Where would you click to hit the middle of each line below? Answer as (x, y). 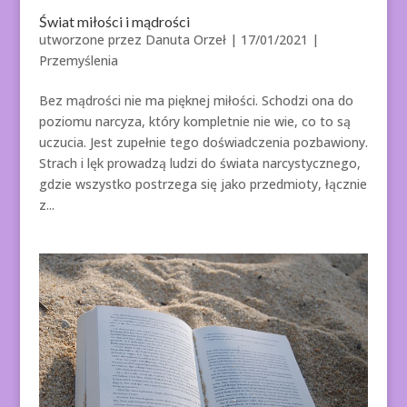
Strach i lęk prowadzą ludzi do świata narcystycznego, (199, 164)
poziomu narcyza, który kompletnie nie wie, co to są (194, 122)
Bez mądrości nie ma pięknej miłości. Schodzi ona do (196, 101)
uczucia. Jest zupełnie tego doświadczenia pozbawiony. (203, 143)
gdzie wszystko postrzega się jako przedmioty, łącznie (203, 184)
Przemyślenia (78, 61)
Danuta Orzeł (185, 40)
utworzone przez (92, 40)
